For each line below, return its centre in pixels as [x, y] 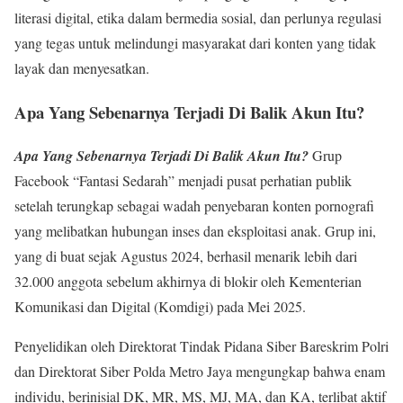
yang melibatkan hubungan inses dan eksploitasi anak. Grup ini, [195, 231]
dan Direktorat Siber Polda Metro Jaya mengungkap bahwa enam [200, 372]
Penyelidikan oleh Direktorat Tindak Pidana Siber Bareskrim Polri [201, 346]
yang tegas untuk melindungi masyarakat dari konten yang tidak [195, 42]
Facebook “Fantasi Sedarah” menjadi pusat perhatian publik [183, 181]
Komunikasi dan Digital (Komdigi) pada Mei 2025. [160, 307]
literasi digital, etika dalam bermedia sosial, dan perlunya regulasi [198, 17]
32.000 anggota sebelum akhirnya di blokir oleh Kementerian [188, 282]
